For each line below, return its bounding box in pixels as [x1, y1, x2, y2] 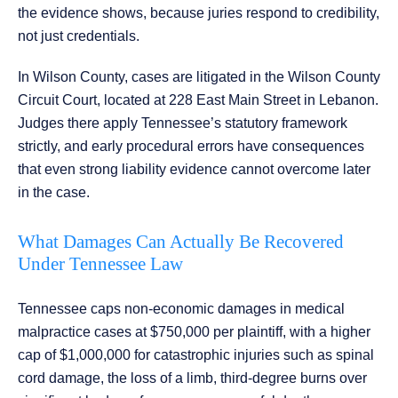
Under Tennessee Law [18, 253, 183, 275]
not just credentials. [18, 28, 139, 44]
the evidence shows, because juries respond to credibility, [18, 5, 379, 21]
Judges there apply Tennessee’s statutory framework [18, 115, 347, 131]
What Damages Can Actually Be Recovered [18, 231, 344, 253]
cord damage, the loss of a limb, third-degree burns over [18, 370, 367, 386]
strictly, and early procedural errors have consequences [18, 139, 364, 155]
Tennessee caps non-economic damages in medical [18, 301, 345, 317]
